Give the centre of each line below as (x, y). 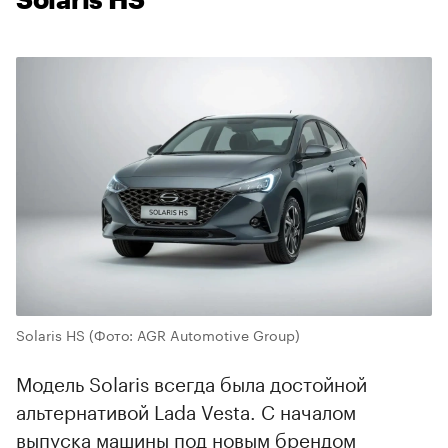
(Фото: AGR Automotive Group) (194, 334)
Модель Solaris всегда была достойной (191, 382)
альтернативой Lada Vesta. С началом (186, 410)
